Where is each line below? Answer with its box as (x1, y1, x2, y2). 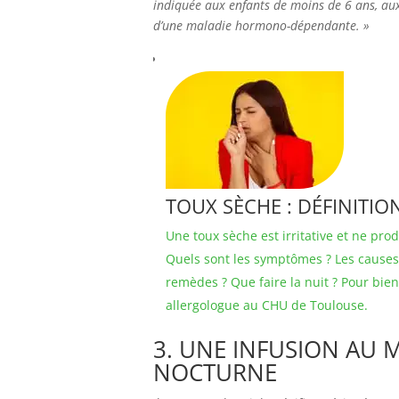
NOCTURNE (153, 356, 277, 388)
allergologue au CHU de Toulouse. (166, 297, 368, 313)
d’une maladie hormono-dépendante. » (153, 17, 370, 34)
